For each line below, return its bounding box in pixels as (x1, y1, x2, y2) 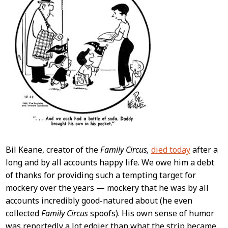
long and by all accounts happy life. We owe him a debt (5, 156, 214, 168)
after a (190, 144, 218, 155)
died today (151, 144, 190, 155)
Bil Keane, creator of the (5, 144, 100, 155)
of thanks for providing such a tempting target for (5, 169, 196, 181)
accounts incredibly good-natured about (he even (5, 194, 192, 206)
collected (5, 207, 41, 219)
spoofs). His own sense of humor (88, 207, 214, 219)
